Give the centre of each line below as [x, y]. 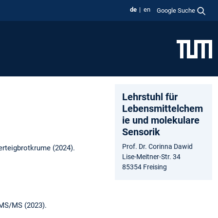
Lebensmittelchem [163, 108]
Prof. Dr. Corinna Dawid [157, 146]
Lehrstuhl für [150, 97]
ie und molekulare [161, 120]
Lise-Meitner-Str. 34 [151, 156]
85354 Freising [145, 167]
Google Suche [176, 10]
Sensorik [141, 132]
